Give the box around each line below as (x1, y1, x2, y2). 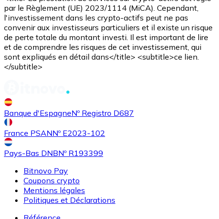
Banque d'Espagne (4, 108, 71, 118)
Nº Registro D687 (71, 108, 134, 118)
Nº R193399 (58, 148, 103, 158)
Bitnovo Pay (23, 166, 68, 176)
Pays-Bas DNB (4, 148, 58, 158)
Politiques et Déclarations (23, 195, 115, 205)
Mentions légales (23, 185, 85, 196)
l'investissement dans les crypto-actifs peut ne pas (4, 13, 188, 23)
